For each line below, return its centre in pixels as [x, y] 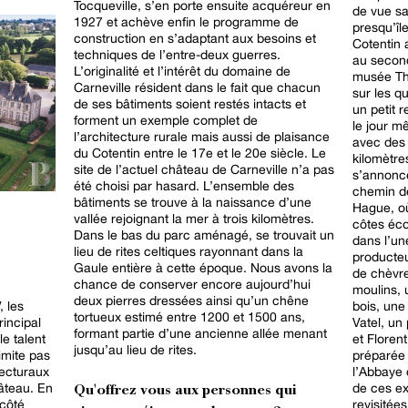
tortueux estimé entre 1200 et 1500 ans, [189, 316]
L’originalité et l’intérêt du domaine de [182, 71]
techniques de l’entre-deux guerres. [177, 54]
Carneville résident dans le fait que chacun [197, 87]
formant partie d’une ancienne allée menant [200, 333]
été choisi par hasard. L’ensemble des [184, 185]
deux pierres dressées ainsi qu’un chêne [191, 300]
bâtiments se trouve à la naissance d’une [193, 202]
